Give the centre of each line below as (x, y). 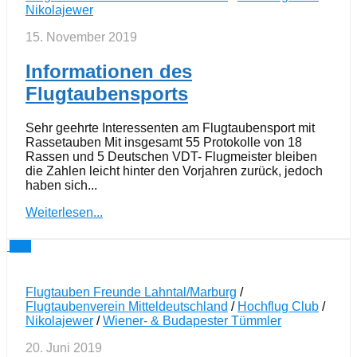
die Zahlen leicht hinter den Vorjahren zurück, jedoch (174, 171)
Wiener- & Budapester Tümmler (192, 320)
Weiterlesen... (64, 212)
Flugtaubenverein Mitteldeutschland (127, 306)
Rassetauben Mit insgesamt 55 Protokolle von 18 (164, 142)
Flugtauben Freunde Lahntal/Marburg (131, 292)
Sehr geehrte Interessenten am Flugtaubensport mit (170, 127)
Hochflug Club (278, 306)
